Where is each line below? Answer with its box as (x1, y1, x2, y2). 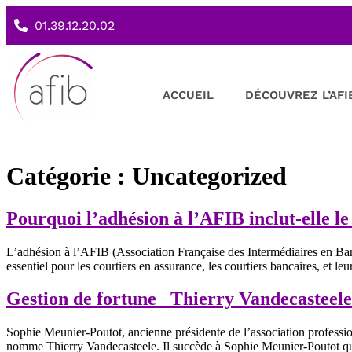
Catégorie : (6, 162, 132, 191)
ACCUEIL (163, 87, 214, 102)
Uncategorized (132, 162, 287, 191)
